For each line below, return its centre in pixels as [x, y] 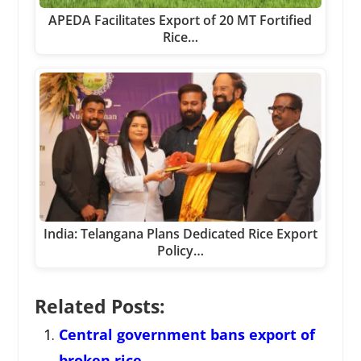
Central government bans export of [187, 334]
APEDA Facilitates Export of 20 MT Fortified [180, 21]
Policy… [180, 250]
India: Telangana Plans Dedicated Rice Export [180, 233]
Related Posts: [100, 306]
